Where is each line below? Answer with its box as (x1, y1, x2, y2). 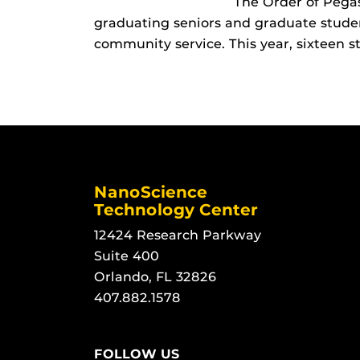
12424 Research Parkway (94, 227, 261, 243)
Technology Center (94, 200, 258, 219)
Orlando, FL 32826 (94, 269, 216, 284)
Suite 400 (94, 248, 159, 264)
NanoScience (94, 182, 207, 202)
